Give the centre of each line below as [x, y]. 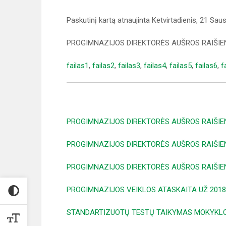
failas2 [103, 66]
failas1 [78, 66]
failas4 [155, 66]
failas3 [129, 66]
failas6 [206, 66]
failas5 [181, 66]
